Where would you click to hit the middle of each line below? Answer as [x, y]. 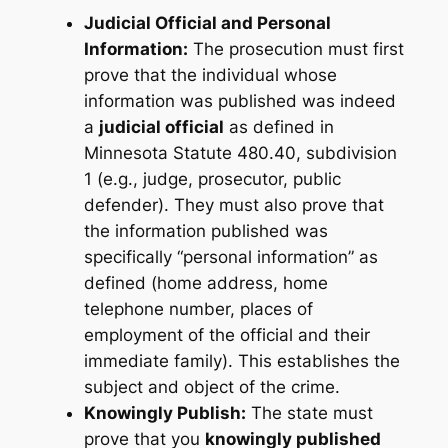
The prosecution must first [295, 49]
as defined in [278, 127]
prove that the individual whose [210, 75]
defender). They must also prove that [233, 205]
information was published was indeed [239, 101]
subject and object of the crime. [211, 387]
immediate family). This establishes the [241, 361]
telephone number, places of [198, 309]
